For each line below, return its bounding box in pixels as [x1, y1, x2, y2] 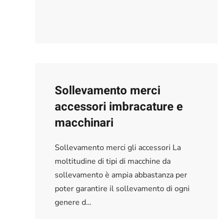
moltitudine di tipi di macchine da [55, 155, 171, 167]
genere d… [55, 197, 91, 208]
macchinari [55, 114, 113, 131]
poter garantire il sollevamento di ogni [55, 183, 190, 194]
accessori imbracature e [55, 98, 183, 115]
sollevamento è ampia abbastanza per [55, 169, 187, 180]
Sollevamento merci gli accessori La [55, 142, 181, 153]
